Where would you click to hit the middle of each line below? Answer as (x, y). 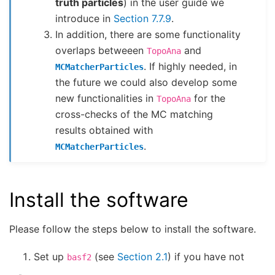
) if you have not (206, 256)
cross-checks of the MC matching (134, 114)
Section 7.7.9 (143, 18)
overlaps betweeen (101, 50)
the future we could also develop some (146, 82)
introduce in (85, 18)
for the (208, 98)
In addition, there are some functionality (148, 34)
